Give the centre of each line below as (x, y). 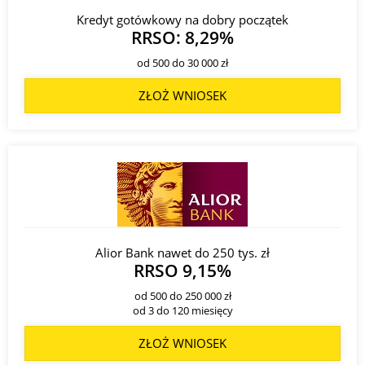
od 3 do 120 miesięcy (182, 310)
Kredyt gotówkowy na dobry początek (182, 19)
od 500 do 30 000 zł (182, 62)
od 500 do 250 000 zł (182, 295)
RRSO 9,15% (182, 270)
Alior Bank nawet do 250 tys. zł (182, 252)
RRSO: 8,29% (182, 37)
